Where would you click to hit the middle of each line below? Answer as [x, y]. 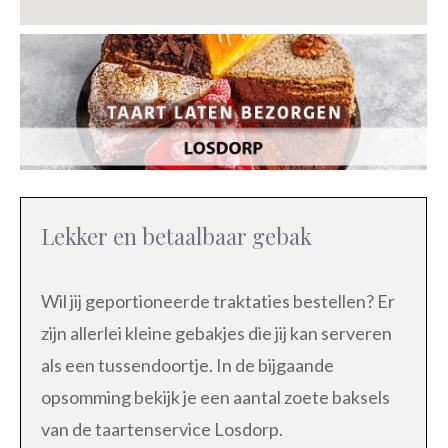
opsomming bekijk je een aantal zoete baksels [215, 396]
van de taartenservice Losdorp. [162, 428]
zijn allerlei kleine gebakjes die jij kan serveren [216, 332]
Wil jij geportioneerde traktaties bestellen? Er [218, 300]
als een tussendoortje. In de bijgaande [187, 364]
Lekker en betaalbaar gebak [176, 235]
